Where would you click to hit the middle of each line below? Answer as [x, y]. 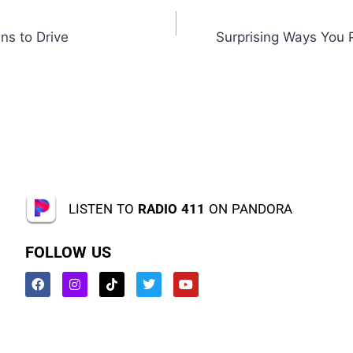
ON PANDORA [248, 208]
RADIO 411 [171, 208]
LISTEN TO [103, 208]
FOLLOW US [68, 253]
